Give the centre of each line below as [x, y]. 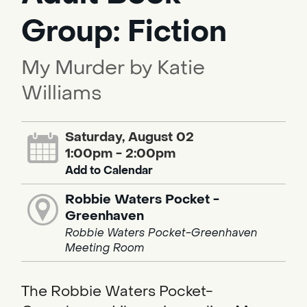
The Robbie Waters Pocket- [117, 291]
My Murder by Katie [113, 67]
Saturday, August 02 [130, 137]
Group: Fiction [124, 32]
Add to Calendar [109, 170]
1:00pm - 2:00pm [121, 153]
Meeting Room [105, 247]
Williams [62, 93]
